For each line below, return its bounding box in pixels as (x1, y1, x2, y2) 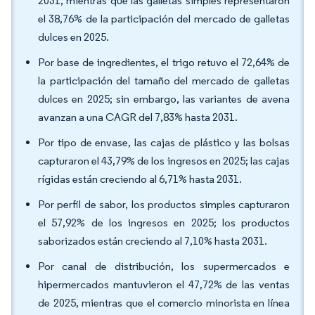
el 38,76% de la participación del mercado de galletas (38, 12, 290, 25)
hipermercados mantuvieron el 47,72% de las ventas (38, 278, 290, 291)
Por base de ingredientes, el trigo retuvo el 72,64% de (38, 56, 290, 69)
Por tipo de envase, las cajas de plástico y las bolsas (38, 136, 290, 149)
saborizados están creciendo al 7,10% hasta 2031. (38, 234, 267, 247)
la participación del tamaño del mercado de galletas (38, 74, 290, 87)
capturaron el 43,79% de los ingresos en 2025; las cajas (38, 154, 290, 167)
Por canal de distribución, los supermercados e (38, 259, 290, 273)
